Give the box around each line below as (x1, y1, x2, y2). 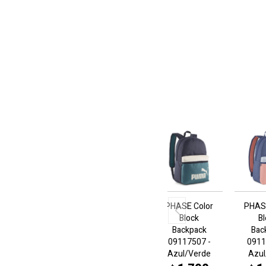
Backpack (172, 224, 207, 237)
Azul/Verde (167, 248, 211, 261)
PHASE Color (165, 200, 214, 213)
